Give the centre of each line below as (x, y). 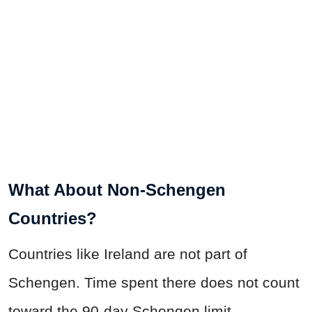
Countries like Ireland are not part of (128, 253)
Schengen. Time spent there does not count (154, 282)
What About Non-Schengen (117, 189)
